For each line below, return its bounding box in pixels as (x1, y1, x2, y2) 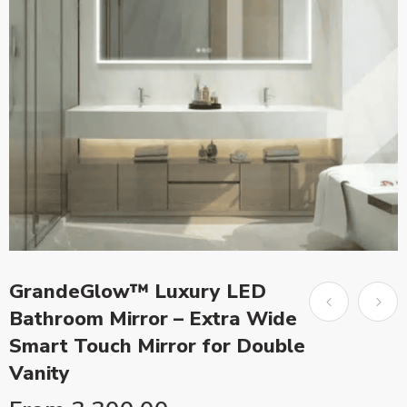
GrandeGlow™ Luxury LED (9, 278, 266, 305)
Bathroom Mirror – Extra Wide (9, 305, 297, 333)
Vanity (9, 360, 70, 387)
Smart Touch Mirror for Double (9, 333, 305, 360)
